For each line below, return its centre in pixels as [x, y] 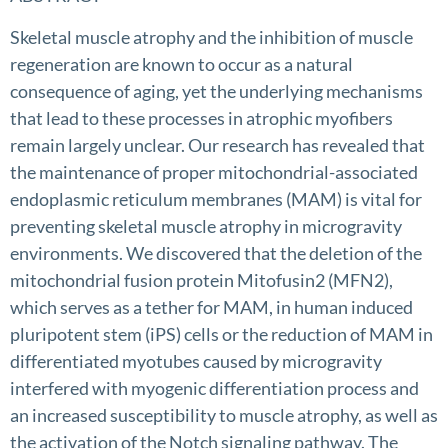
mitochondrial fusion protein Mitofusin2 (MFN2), [201, 279]
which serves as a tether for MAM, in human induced [211, 306]
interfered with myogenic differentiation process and [214, 387]
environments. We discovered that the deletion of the [216, 252]
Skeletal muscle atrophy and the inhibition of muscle [211, 36]
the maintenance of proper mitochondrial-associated [214, 171]
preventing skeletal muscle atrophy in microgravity [206, 225]
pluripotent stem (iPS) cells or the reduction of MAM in [221, 333]
